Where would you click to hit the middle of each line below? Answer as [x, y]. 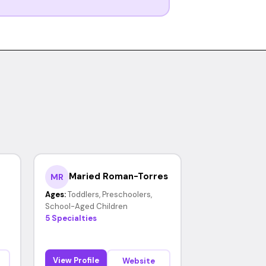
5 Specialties [71, 218]
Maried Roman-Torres [118, 176]
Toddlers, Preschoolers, [110, 194]
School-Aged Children [86, 206]
